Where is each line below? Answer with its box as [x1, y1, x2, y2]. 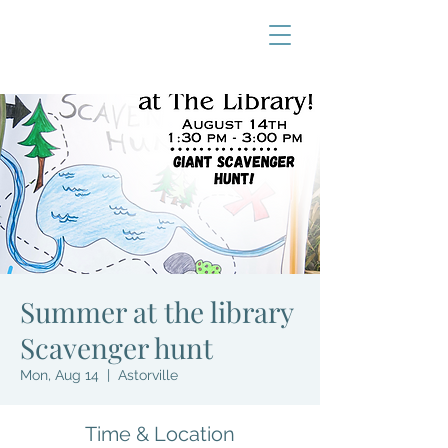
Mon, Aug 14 [20, 367, 99, 383]
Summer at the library [20, 293, 293, 330]
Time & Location [85, 422, 235, 446]
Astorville [118, 367, 178, 383]
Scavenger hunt [20, 329, 213, 366]
